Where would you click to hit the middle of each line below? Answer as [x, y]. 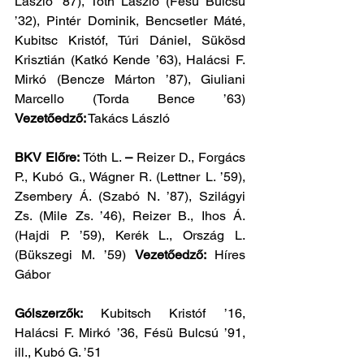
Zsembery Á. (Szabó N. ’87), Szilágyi [130, 196]
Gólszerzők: [58, 313]
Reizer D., [166, 157]
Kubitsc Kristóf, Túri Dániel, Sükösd [130, 40]
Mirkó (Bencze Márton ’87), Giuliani [130, 79]
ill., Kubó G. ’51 [58, 352]
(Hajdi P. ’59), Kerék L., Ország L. [130, 235]
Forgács [222, 157]
